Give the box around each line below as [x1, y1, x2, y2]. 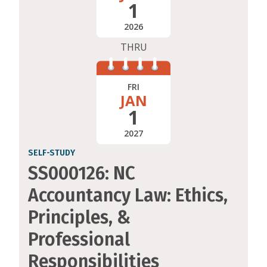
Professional [28, 229, 130, 251]
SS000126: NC [28, 163, 135, 185]
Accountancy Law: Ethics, [28, 185, 228, 207]
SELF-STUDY [28, 148, 75, 159]
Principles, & [28, 207, 131, 229]
